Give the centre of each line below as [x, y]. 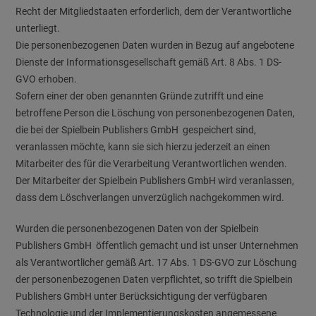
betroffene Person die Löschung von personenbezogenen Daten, [156, 113]
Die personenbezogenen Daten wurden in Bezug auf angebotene [155, 45]
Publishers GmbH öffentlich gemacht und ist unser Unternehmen [157, 245]
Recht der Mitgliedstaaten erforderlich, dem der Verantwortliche [154, 11]
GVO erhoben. [47, 79]
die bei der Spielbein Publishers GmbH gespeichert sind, [136, 130]
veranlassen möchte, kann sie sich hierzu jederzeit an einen [143, 147]
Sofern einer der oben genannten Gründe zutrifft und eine [140, 96]
